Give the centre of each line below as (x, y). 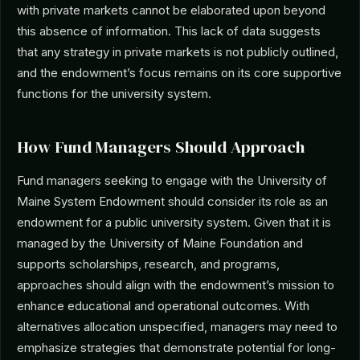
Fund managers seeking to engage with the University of (172, 180)
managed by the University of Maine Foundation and (160, 243)
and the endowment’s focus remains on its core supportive (179, 73)
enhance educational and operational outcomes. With (163, 306)
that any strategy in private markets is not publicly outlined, (178, 52)
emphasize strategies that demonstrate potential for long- (176, 348)
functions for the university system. (114, 94)
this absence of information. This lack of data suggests (169, 31)
